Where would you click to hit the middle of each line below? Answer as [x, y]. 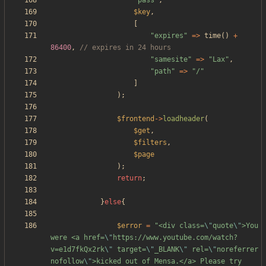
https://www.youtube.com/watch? [175, 238]
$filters [150, 143]
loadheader [183, 119]
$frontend [136, 119]
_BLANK [167, 250]
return [129, 178]
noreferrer [237, 250]
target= [129, 250]
